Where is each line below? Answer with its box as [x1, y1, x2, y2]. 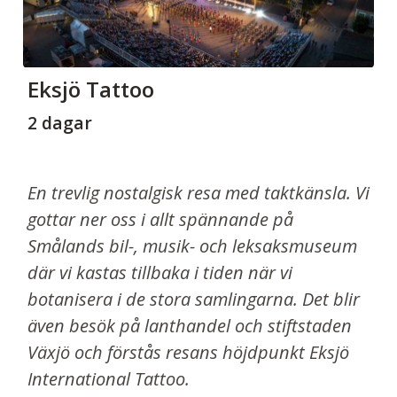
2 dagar [27, 110, 97, 135]
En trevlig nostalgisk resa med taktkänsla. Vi [27, 181, 370, 206]
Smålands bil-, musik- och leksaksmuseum [27, 234, 357, 259]
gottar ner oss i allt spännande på [27, 207, 293, 232]
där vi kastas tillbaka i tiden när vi [27, 261, 292, 285]
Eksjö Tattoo [27, 74, 154, 105]
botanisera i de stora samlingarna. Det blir [27, 287, 360, 312]
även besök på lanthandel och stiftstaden [27, 314, 352, 339]
